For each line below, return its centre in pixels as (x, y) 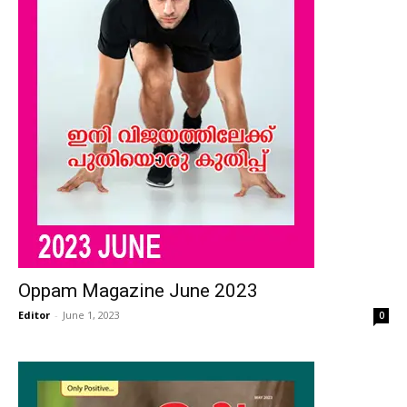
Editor (34, 315)
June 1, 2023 (91, 315)
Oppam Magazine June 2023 (138, 291)
